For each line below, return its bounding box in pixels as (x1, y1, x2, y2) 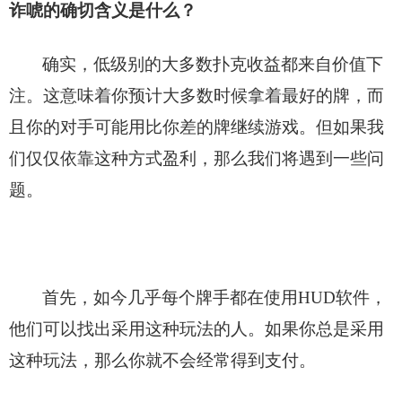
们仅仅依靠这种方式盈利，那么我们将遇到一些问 (9, 148, 384, 168)
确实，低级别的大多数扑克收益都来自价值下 (42, 54, 383, 74)
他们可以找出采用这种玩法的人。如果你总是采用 (9, 319, 384, 338)
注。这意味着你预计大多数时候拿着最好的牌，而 (9, 85, 384, 105)
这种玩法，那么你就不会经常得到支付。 (9, 350, 316, 370)
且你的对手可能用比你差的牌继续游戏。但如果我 (9, 117, 384, 136)
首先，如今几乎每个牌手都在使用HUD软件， (42, 287, 387, 307)
